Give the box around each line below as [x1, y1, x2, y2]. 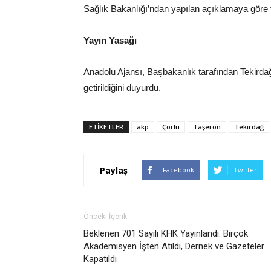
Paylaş [100, 164, 128, 176]
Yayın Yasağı [83, 35, 137, 45]
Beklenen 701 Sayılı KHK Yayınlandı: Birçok [83, 228, 248, 239]
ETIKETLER [89, 122, 123, 131]
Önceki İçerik [83, 212, 127, 221]
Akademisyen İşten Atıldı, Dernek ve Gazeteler [83, 241, 264, 252]
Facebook [163, 165, 194, 174]
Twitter [233, 165, 257, 174]
